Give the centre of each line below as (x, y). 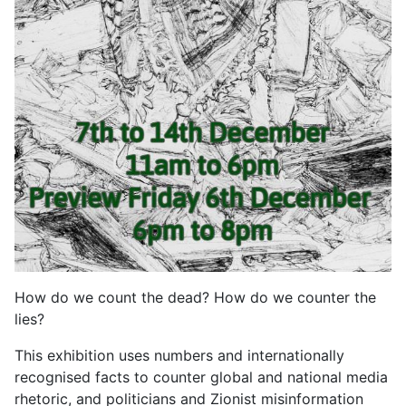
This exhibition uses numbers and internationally (179, 355)
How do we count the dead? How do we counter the (195, 297)
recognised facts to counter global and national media (201, 377)
